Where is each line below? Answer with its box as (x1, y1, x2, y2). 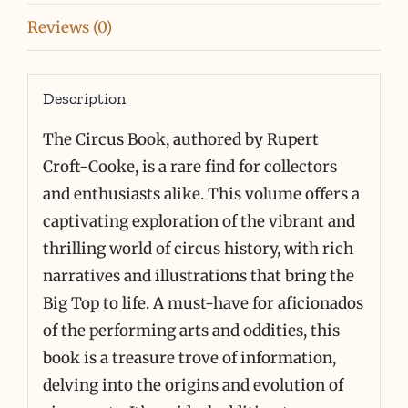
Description (42, 88, 126, 109)
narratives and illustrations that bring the (42, 266, 354, 287)
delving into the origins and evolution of (42, 375, 343, 396)
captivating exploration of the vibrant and (42, 211, 355, 232)
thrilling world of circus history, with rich (42, 239, 353, 260)
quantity (81, 36, 147, 56)
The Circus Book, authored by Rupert (42, 129, 319, 150)
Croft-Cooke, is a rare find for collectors (42, 157, 337, 178)
